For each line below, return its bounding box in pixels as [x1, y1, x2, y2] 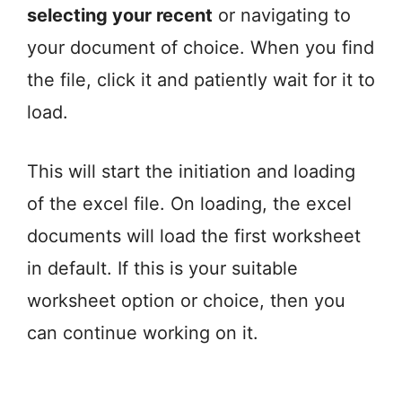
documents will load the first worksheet [27, 224, 361, 247]
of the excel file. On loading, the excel [27, 192, 352, 214]
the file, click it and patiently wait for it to [27, 68, 375, 91]
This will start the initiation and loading [27, 160, 355, 182]
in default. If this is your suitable [27, 257, 298, 279]
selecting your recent [27, 4, 213, 26]
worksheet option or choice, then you [27, 289, 345, 311]
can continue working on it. [27, 321, 258, 344]
